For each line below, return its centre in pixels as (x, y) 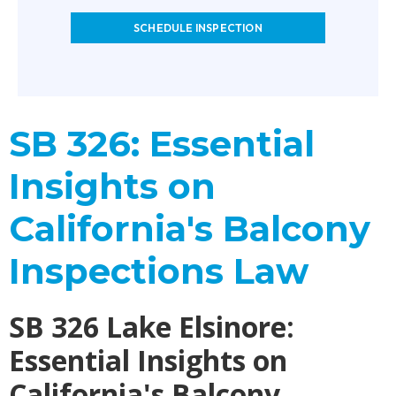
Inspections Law (159, 271)
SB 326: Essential (162, 144)
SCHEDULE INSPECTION (198, 28)
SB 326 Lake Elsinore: (152, 327)
